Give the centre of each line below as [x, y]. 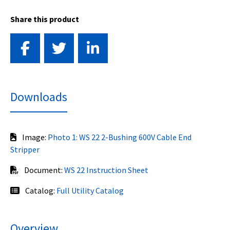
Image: [34, 137]
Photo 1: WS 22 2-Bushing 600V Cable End [120, 137]
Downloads [39, 97]
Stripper [25, 150]
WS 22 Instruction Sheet [106, 170]
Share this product [45, 19]
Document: [43, 170]
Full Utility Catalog [90, 191]
